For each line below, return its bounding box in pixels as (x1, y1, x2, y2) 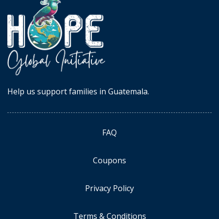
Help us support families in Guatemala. (7, 86, 149, 97)
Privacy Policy (85, 183, 134, 194)
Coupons (93, 155, 126, 166)
